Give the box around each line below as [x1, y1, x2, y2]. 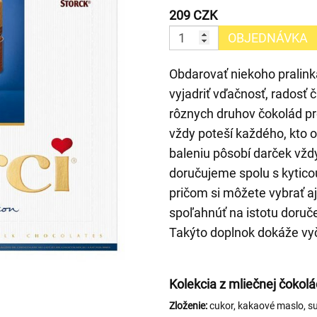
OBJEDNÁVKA [228, 30, 308, 45]
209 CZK [169, 7, 217, 23]
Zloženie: [169, 299, 207, 311]
